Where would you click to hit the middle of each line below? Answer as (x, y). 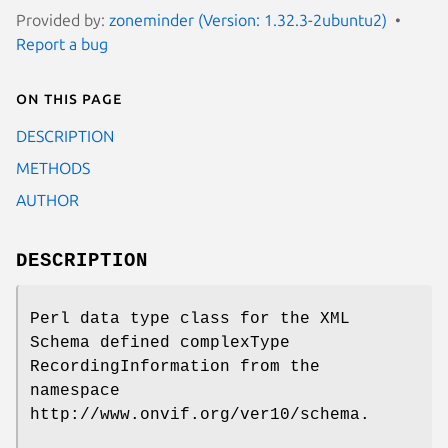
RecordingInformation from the (175, 366)
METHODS (53, 167)
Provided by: (62, 19)
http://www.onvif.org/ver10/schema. (200, 414)
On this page (69, 97)
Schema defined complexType (160, 342)
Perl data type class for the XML (190, 318)
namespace (75, 390)
